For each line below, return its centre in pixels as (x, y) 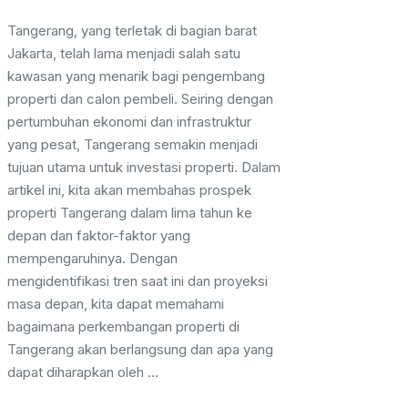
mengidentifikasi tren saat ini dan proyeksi (138, 281)
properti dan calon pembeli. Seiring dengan (140, 99)
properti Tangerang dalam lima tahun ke (130, 213)
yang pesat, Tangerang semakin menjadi (133, 145)
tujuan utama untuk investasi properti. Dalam (144, 168)
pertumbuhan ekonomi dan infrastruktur (129, 122)
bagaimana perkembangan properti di (123, 327)
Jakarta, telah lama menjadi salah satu (124, 54)
